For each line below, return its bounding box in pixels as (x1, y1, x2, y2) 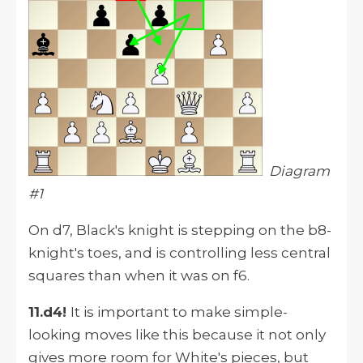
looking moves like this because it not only (28, 327, 326, 344)
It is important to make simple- (70, 304, 288, 321)
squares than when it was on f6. (28, 267, 250, 284)
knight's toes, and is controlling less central (28, 245, 331, 262)
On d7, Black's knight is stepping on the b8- (28, 222, 331, 239)
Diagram (269, 163, 330, 180)
